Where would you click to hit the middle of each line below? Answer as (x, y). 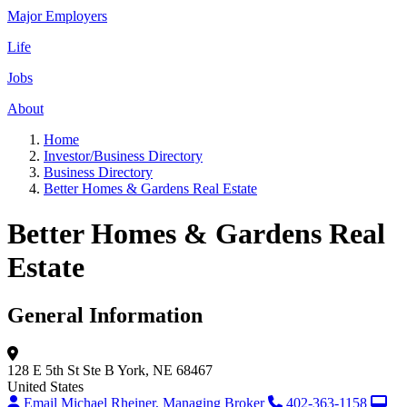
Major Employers (57, 16)
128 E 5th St (43, 371)
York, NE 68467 (165, 371)
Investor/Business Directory (123, 156)
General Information (105, 316)
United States (45, 387)
